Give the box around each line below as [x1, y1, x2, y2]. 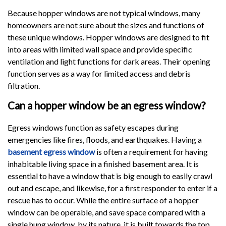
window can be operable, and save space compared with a [8, 207, 205, 217]
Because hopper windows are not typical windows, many [8, 8, 200, 18]
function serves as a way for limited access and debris [8, 68, 191, 78]
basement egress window [8, 146, 95, 156]
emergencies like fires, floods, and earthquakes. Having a [8, 134, 202, 144]
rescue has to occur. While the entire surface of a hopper [8, 195, 199, 205]
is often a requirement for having [95, 146, 208, 156]
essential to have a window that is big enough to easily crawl [8, 171, 212, 181]
